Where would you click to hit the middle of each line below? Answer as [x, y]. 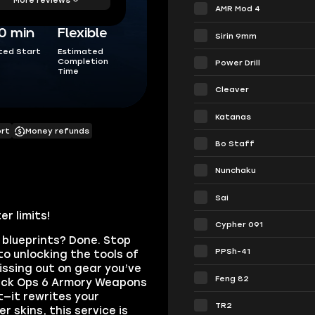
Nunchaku [236, 171]
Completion [83, 62]
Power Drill [238, 63]
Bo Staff [235, 143]
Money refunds [57, 131]
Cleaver [232, 90]
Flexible [83, 33]
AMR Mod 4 [238, 9]
